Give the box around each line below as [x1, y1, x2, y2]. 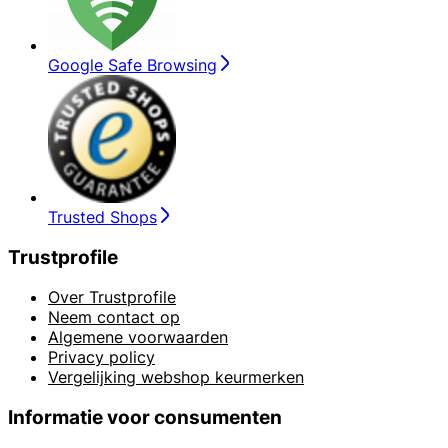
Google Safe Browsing [48, 54, 217, 75]
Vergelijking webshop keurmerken [48, 367, 304, 388]
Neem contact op [48, 307, 180, 328]
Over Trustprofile [48, 287, 176, 308]
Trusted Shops [48, 206, 157, 227]
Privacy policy [48, 347, 155, 368]
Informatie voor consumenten [8, 406, 282, 430]
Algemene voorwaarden [48, 327, 228, 348]
